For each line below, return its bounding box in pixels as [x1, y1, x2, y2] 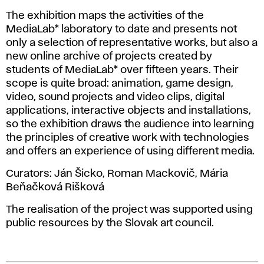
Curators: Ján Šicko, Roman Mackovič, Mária [6, 169, 228, 179]
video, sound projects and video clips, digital [6, 92, 225, 102]
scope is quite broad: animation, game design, [6, 78, 233, 88]
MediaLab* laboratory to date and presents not [6, 24, 237, 34]
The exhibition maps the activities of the [6, 11, 204, 21]
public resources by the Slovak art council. [6, 218, 214, 228]
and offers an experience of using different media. [6, 146, 255, 156]
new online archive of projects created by [6, 51, 212, 61]
